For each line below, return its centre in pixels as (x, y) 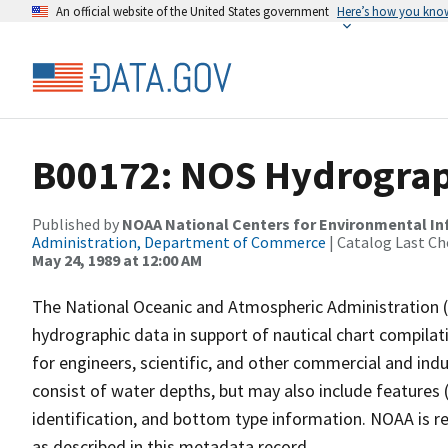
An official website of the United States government (192, 11)
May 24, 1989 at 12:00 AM (117, 260)
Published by (77, 224)
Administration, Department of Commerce (179, 242)
